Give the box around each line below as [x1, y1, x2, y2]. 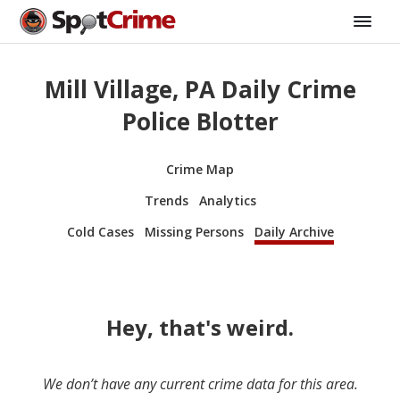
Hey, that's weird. [106, 312, 294, 342]
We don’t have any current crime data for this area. [42, 373, 358, 394]
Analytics [198, 191, 256, 209]
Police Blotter [121, 105, 279, 138]
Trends [144, 191, 188, 209]
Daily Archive [254, 222, 334, 240]
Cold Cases [66, 222, 134, 240]
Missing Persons [144, 222, 244, 240]
